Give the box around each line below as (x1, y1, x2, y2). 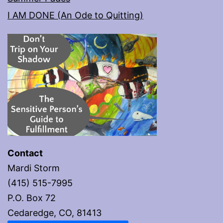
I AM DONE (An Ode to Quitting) (7, 9, 143, 20)
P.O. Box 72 (7, 192, 56, 203)
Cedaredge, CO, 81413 (7, 207, 102, 218)
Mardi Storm (7, 162, 60, 173)
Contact (7, 147, 43, 158)
